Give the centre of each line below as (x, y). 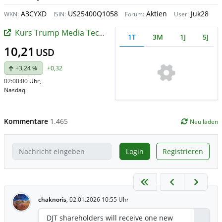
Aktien (156, 14)
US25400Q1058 (92, 14)
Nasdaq (15, 90)
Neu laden (204, 121)
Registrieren (183, 151)
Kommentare (27, 121)
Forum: (135, 14)
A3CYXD (33, 14)
